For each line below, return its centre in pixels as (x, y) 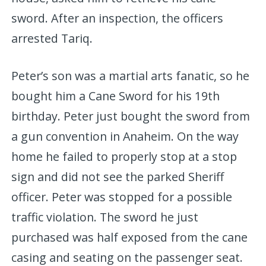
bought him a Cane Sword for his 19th (116, 96)
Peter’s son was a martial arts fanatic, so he (131, 75)
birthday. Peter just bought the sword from (131, 116)
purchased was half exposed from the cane (130, 237)
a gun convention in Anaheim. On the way (125, 136)
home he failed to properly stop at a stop (124, 156)
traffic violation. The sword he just (105, 217)
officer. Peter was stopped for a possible (122, 197)
